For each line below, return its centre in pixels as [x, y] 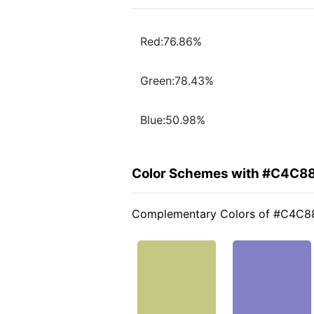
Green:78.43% [177, 81]
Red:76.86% [171, 42]
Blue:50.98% [173, 120]
